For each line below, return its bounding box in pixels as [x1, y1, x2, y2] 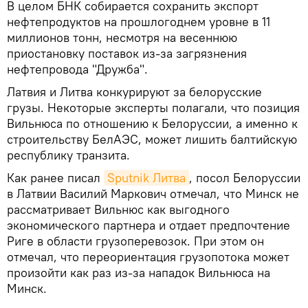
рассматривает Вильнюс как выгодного [7, 201, 230, 217]
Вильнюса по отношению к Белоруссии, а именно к [7, 115, 298, 131]
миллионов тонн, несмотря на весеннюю [7, 29, 237, 45]
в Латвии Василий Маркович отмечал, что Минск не [7, 185, 299, 201]
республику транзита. [7, 146, 130, 163]
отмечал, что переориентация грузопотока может [7, 248, 289, 265]
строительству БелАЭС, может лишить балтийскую [7, 131, 297, 147]
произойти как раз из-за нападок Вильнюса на [7, 264, 270, 280]
